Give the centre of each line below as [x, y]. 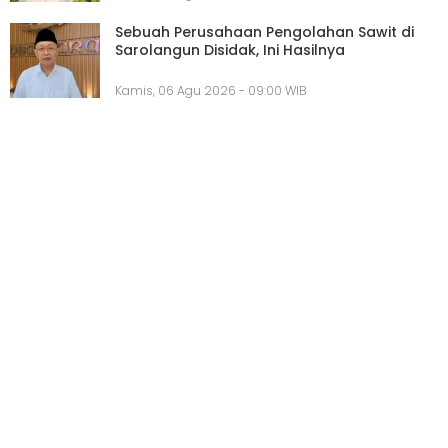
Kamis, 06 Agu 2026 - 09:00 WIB [211, 91]
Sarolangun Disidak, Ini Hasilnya [230, 50]
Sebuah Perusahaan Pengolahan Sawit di [264, 32]
